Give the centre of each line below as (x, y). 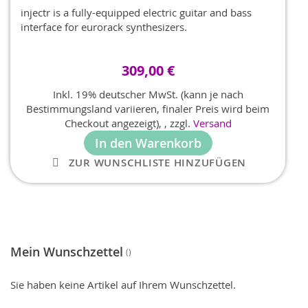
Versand (212, 123)
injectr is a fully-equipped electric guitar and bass (136, 13)
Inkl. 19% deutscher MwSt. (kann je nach (148, 95)
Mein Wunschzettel (67, 251)
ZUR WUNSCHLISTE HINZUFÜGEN (157, 163)
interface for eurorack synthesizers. (104, 27)
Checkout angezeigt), (114, 123)
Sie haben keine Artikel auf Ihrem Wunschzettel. (123, 284)
